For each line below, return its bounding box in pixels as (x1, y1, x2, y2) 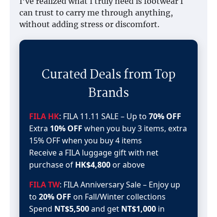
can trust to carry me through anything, (19, 7, 173, 17)
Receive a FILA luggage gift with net (29, 147, 158, 158)
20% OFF (39, 191, 71, 202)
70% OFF (149, 110, 181, 122)
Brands (88, 83, 129, 103)
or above (110, 159, 145, 170)
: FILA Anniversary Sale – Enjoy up (60, 179, 180, 190)
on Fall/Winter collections (71, 191, 166, 202)
